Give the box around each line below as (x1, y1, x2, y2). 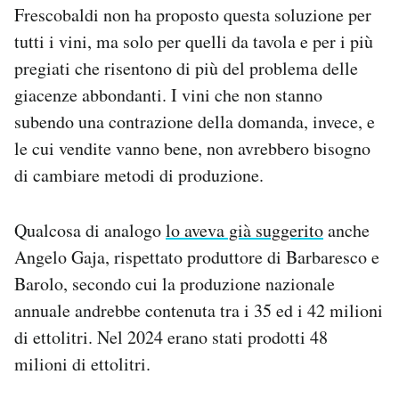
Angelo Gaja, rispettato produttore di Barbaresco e (14, 245, 379, 269)
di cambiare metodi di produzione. (14, 163, 264, 187)
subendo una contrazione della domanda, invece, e (14, 110, 375, 134)
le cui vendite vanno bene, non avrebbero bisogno (14, 136, 370, 160)
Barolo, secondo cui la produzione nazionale (14, 272, 335, 296)
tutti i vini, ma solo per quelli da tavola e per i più (14, 29, 373, 53)
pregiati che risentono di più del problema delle (14, 56, 358, 80)
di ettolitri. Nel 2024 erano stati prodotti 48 (14, 325, 328, 349)
